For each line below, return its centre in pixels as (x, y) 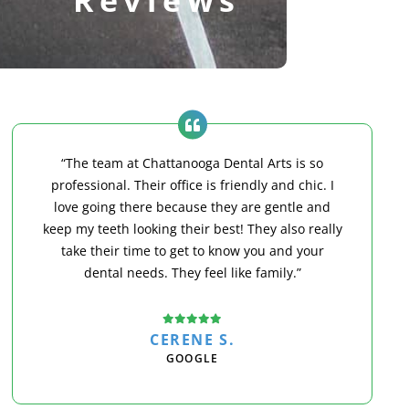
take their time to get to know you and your (192, 250)
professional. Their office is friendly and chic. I (192, 184)
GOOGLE (193, 359)
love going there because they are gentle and (193, 206)
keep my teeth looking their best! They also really (192, 228)
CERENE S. (192, 340)
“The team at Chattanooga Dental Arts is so (193, 163)
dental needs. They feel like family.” (192, 272)
